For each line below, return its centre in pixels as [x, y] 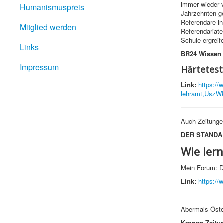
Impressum [39, 67]
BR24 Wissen [201, 54]
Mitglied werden [48, 27]
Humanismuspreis [52, 7]
